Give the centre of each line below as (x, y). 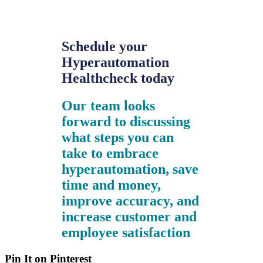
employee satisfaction (126, 232)
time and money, (112, 185)
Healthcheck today (120, 78)
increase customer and (129, 216)
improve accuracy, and (131, 200)
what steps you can (118, 137)
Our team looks (109, 105)
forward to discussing (126, 121)
